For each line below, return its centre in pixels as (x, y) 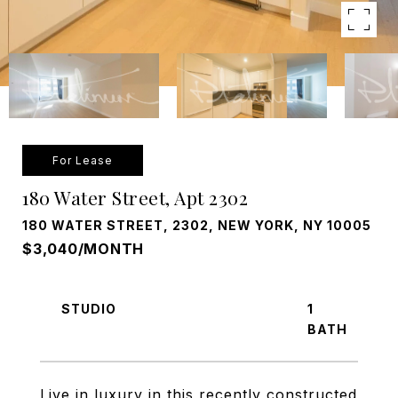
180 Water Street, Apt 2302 (135, 197)
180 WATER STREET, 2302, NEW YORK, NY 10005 (197, 225)
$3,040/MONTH (83, 249)
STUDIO (89, 309)
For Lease (83, 160)
